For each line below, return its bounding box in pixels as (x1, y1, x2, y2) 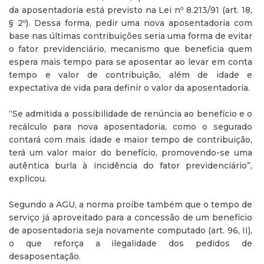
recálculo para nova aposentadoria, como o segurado (9, 121, 252, 132)
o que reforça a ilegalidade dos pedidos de (9, 238, 252, 249)
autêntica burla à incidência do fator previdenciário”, (9, 160, 252, 171)
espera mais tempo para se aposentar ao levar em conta (9, 57, 252, 67)
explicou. (9, 173, 47, 184)
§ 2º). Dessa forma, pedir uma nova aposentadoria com (9, 18, 252, 28)
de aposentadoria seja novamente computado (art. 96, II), (9, 225, 252, 236)
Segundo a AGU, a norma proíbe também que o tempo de (9, 199, 252, 210)
